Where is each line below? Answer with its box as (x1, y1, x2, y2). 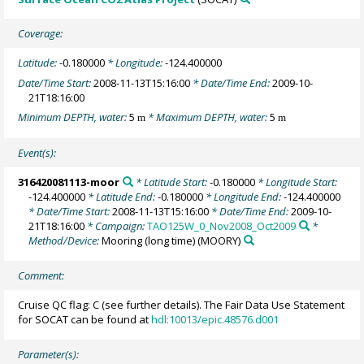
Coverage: (18, 26, 63, 41)
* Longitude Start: (254, 175, 337, 190)
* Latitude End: (85, 189, 158, 205)
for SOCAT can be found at (18, 312, 152, 327)
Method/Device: (28, 233, 102, 249)
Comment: (18, 268, 65, 283)
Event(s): (18, 145, 57, 161)
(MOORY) (195, 233, 241, 249)
